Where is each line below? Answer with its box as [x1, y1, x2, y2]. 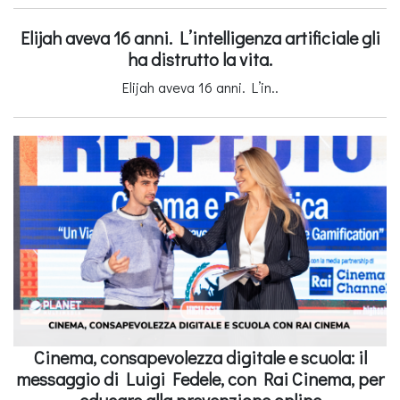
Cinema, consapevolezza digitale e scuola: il [33, 345, 367, 369]
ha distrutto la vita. [128, 47, 272, 71]
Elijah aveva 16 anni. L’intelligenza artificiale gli [20, 26, 380, 50]
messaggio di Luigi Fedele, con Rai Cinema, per [16, 366, 384, 390]
